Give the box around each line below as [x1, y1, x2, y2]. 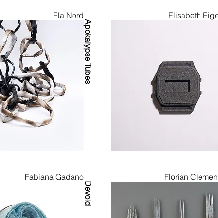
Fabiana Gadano [24, 171, 84, 182]
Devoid [83, 181, 92, 206]
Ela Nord [53, 10, 84, 20]
